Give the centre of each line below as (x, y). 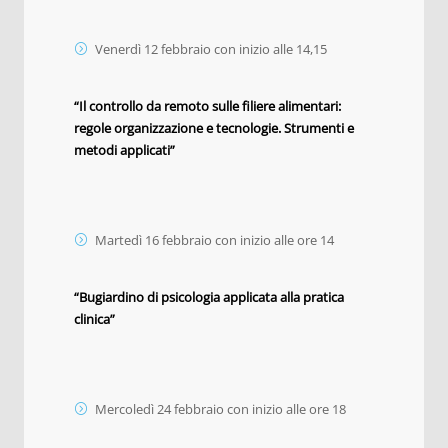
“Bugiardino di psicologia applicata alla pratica (209, 296)
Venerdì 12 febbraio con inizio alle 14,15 (211, 48)
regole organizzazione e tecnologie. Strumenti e (214, 127)
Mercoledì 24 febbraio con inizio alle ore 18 (220, 408)
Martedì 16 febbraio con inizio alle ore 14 (214, 239)
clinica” (94, 318)
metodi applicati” (124, 149)
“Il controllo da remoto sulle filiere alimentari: (207, 105)
